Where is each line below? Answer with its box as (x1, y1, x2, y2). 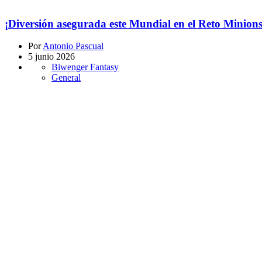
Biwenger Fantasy (51, 62, 119, 73)
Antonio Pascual (43, 41, 104, 51)
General (51, 73, 81, 83)
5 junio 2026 (28, 51, 75, 62)
